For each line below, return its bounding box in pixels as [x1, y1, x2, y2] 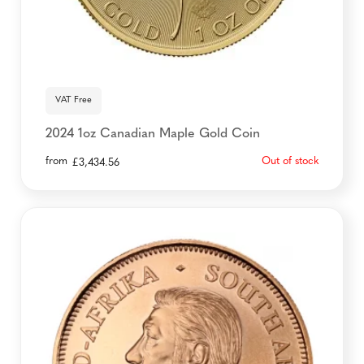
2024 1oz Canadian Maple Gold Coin [45, 128, 260, 141]
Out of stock [262, 156, 318, 167]
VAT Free [55, 96, 92, 105]
